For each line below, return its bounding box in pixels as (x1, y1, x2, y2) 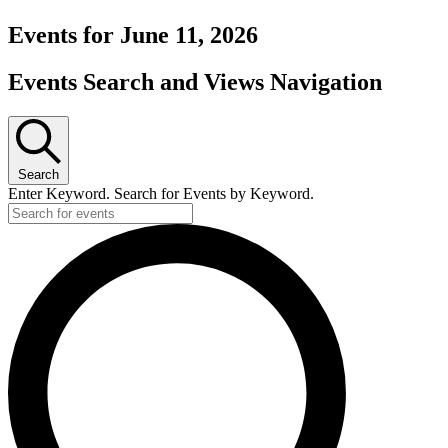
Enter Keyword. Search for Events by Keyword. (8, 184, 314, 202)
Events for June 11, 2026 (8, 21, 258, 48)
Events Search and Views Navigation (8, 68, 382, 95)
